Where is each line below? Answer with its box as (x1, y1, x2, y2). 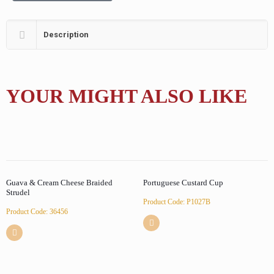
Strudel (6, 188, 30, 197)
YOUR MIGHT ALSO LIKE (6, 85, 247, 107)
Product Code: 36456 (6, 207, 68, 216)
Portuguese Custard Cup (143, 178, 223, 187)
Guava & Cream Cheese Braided (6, 178, 113, 187)
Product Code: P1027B (143, 198, 210, 206)
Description (43, 30, 89, 39)
